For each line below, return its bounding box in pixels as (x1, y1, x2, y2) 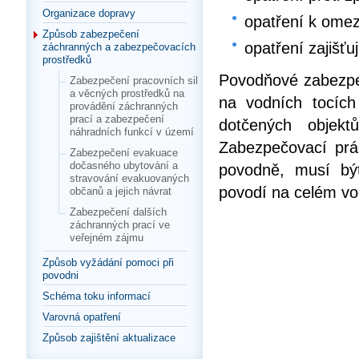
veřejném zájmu (70, 232, 143, 244)
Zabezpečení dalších (70, 206, 167, 219)
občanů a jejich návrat (70, 185, 171, 198)
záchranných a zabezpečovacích (42, 41, 196, 54)
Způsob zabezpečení (42, 28, 139, 41)
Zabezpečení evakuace (70, 147, 178, 159)
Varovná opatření (42, 311, 121, 324)
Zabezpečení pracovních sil (70, 75, 198, 87)
